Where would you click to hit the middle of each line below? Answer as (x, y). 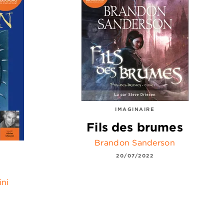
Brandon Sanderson (135, 143)
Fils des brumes (135, 127)
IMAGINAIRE (135, 109)
